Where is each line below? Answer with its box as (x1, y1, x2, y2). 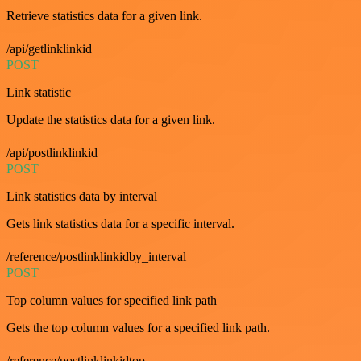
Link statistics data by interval (6, 189, 157, 203)
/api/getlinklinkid (6, 42, 92, 56)
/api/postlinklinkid (6, 146, 98, 160)
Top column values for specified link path (6, 293, 217, 307)
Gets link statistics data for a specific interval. (6, 217, 234, 230)
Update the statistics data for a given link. (6, 113, 215, 127)
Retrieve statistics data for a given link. (6, 9, 202, 23)
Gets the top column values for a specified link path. (6, 321, 270, 334)
